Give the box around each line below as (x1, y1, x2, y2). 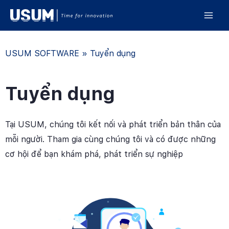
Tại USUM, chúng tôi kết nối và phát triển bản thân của (5, 120, 221, 129)
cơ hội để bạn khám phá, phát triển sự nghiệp (5, 149, 183, 159)
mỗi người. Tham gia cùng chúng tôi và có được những (5, 134, 216, 144)
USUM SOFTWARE (5, 49, 79, 58)
